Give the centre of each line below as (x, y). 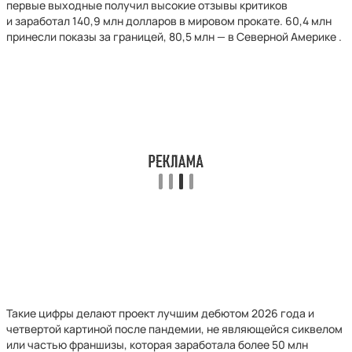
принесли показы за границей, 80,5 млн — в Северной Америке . (174, 37)
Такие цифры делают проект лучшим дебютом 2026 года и (160, 313)
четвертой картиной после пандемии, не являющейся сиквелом (174, 329)
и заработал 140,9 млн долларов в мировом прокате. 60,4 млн (169, 21)
